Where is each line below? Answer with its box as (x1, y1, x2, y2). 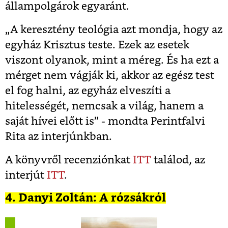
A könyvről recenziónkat (5, 155, 130, 166)
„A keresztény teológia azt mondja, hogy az (5, 24, 222, 36)
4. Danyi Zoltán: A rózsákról (5, 192, 166, 204)
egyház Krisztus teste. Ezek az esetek (5, 40, 189, 51)
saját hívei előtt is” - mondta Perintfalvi (5, 116, 205, 127)
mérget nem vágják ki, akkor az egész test (5, 70, 214, 81)
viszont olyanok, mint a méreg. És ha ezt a (5, 55, 219, 66)
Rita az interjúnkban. (5, 131, 112, 142)
